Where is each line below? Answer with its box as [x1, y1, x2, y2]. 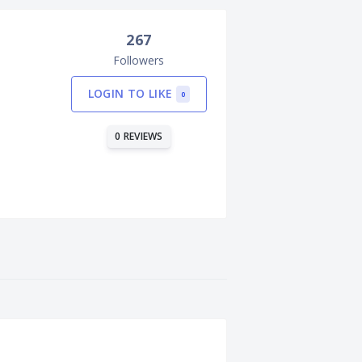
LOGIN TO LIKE [87, 86, 176, 101]
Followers [113, 53, 165, 68]
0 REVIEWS [115, 128, 163, 143]
